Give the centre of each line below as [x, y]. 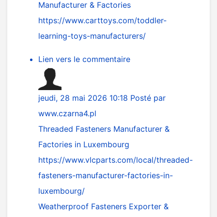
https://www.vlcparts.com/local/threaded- [116, 160]
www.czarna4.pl [67, 114]
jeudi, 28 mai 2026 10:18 [84, 98]
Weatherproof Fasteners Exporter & [103, 207]
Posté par [148, 98]
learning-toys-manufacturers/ [92, 36]
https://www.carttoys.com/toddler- [102, 21]
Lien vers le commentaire [84, 59]
